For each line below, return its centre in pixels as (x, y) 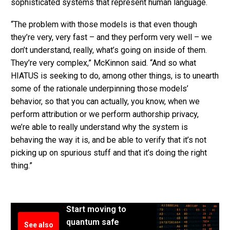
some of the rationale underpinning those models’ (100, 89)
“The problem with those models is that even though (104, 25)
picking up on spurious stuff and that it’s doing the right (109, 153)
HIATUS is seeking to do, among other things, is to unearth (115, 76)
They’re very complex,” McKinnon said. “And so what (103, 63)
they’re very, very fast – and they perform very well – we (111, 37)
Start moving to (96, 209)
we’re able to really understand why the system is (99, 127)
